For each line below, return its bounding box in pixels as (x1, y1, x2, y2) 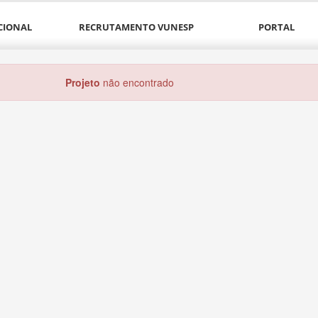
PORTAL (258, 21, 295, 33)
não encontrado (99, 75, 174, 89)
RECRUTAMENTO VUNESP (79, 21, 194, 33)
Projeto (65, 75, 100, 89)
